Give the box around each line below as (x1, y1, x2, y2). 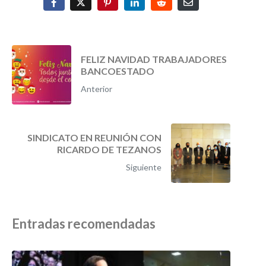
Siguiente (126, 161, 161, 172)
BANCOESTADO (81, 65, 154, 77)
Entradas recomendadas (12, 215, 156, 232)
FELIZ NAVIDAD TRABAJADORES (81, 53, 227, 65)
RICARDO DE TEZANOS (57, 143, 161, 155)
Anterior (81, 83, 112, 94)
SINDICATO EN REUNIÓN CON (27, 131, 161, 143)
